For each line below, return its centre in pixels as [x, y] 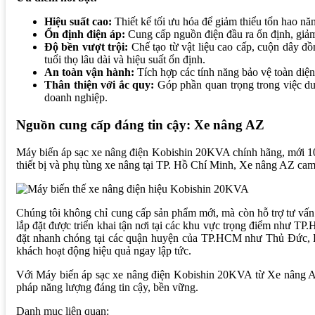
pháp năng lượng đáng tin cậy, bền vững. [107, 287]
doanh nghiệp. [76, 98]
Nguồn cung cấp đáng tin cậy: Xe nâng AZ [140, 124]
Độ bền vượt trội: [86, 47]
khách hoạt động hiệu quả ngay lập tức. [104, 250]
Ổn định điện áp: [85, 34]
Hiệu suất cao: [78, 22]
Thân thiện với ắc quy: [99, 85]
